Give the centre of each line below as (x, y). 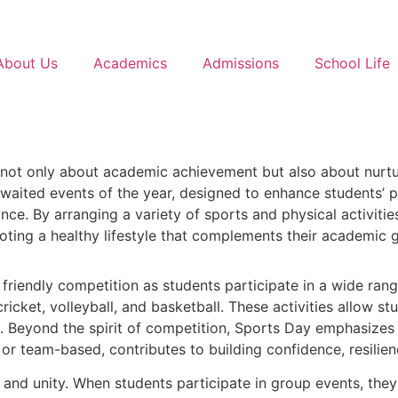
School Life (352, 63)
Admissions (240, 63)
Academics (130, 63)
